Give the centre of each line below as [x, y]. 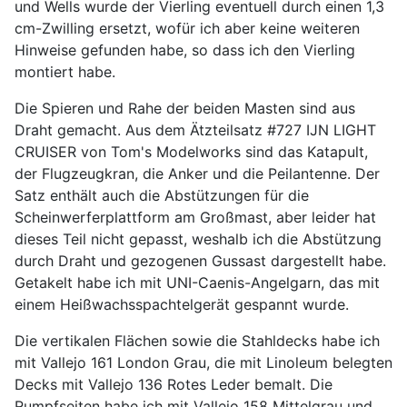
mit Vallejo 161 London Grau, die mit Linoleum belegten [203, 362]
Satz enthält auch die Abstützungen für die [162, 195]
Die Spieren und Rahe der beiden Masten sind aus [185, 108]
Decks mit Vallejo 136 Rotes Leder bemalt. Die [174, 384]
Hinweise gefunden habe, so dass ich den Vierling [185, 50]
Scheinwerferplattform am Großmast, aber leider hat [195, 217]
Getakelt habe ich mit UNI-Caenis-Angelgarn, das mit [197, 282]
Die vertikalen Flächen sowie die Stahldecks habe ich [197, 340]
